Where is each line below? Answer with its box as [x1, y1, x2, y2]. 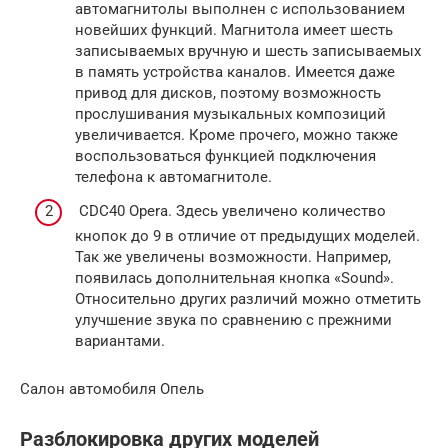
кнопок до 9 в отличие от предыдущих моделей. [75, 226, 420, 245]
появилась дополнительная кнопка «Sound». [75, 268, 394, 287]
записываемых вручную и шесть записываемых [75, 42, 421, 61]
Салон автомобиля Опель [20, 379, 204, 398]
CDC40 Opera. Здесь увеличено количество [75, 201, 386, 220]
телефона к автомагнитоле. [75, 168, 272, 187]
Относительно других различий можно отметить [75, 289, 421, 308]
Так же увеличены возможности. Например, [75, 247, 391, 266]
